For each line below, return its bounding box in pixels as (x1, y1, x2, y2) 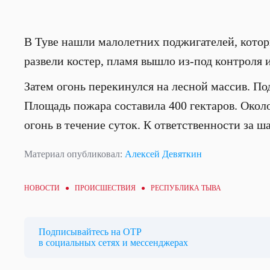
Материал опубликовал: (24, 149, 125, 159)
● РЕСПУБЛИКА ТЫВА (136, 184, 221, 192)
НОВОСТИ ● (24, 184, 75, 192)
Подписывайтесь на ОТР (39, 227, 142, 237)
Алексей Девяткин (125, 149, 202, 159)
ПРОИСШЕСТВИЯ (75, 184, 136, 192)
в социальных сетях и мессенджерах (39, 237, 188, 248)
